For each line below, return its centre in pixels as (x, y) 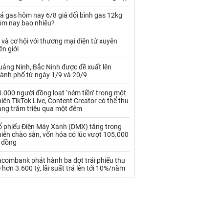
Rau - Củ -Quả (26, 22)
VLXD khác (22, 131)
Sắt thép (88, 22)
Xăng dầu (89, 131)
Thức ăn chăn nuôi (102, 67)
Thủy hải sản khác (32, 85)
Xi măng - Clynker (32, 148)
